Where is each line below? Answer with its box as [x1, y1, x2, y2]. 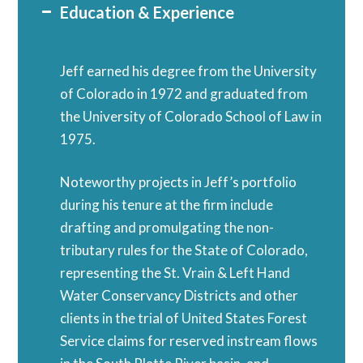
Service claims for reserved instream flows [60, 331, 318, 349]
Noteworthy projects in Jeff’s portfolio [60, 173, 297, 190]
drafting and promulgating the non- [60, 218, 275, 236]
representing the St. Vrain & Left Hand [60, 263, 291, 281]
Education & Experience [60, 2, 235, 22]
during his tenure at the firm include [60, 195, 274, 213]
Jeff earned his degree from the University [60, 62, 318, 79]
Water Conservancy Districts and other [60, 286, 299, 304]
